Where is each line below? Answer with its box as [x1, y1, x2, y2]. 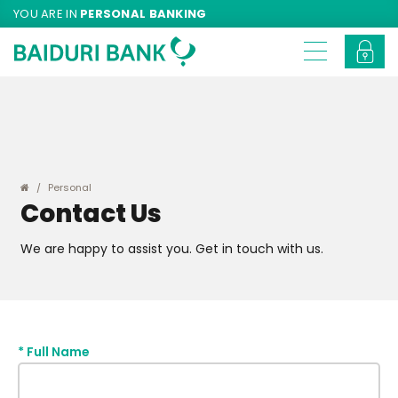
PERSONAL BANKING [80, 5, 207, 22]
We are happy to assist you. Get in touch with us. [20, 240, 323, 258]
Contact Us [20, 196, 162, 231]
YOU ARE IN [13, 5, 81, 22]
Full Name [27, 343, 90, 361]
